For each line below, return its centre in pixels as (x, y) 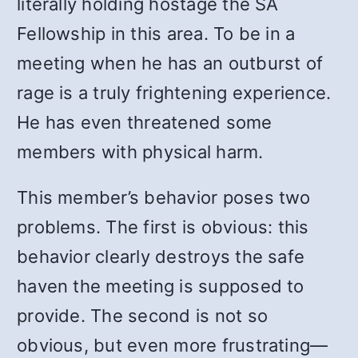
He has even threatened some (145, 122)
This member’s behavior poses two (164, 197)
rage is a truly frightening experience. (174, 93)
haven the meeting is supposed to (161, 286)
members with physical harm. (140, 152)
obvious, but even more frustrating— (173, 345)
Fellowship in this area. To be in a (156, 34)
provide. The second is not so (143, 316)
